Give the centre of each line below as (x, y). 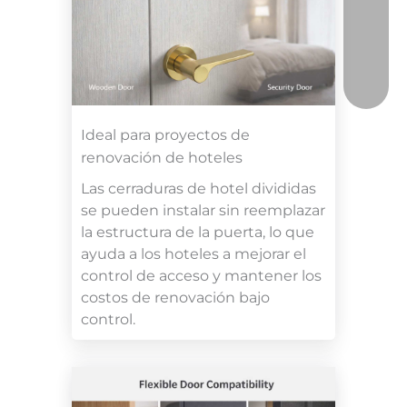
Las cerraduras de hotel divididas (199, 188)
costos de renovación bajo (175, 297)
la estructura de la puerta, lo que (198, 232)
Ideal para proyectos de (165, 134)
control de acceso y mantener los (201, 275)
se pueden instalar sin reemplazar (203, 210)
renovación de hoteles (162, 157)
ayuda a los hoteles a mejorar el (194, 253)
